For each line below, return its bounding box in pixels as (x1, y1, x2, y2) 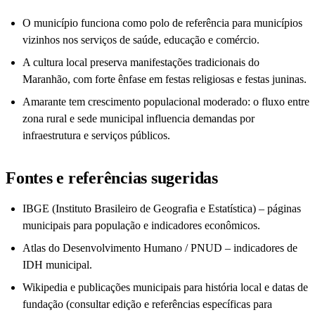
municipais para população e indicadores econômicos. (22, 219, 260, 232)
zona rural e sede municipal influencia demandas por (22, 112, 255, 125)
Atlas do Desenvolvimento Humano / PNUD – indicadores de (22, 242, 297, 255)
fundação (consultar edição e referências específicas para (22, 298, 272, 311)
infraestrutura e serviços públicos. (22, 129, 170, 142)
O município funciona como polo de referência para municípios (22, 17, 302, 30)
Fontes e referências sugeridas (6, 169, 218, 188)
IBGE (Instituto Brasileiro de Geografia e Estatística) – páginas (22, 202, 301, 215)
